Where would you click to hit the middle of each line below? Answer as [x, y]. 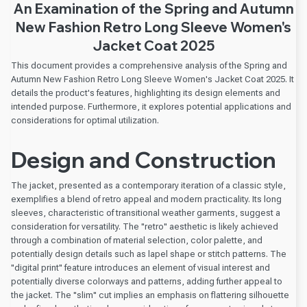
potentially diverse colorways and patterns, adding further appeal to [147, 282]
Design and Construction [144, 159]
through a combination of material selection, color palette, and [137, 241]
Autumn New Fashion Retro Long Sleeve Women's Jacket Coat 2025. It [152, 79]
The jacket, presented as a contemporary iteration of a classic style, [148, 186]
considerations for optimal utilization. [85, 121]
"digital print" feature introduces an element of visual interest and [140, 268]
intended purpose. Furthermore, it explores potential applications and [151, 107]
